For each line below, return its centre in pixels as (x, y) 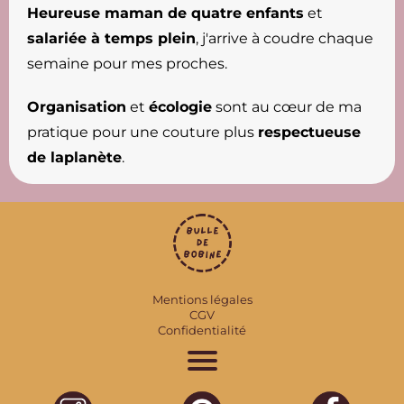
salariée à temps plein (111, 38)
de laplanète (74, 157)
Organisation (77, 106)
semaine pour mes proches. (127, 63)
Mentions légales (202, 299)
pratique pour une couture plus (142, 132)
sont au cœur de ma (287, 106)
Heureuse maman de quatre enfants (165, 13)
